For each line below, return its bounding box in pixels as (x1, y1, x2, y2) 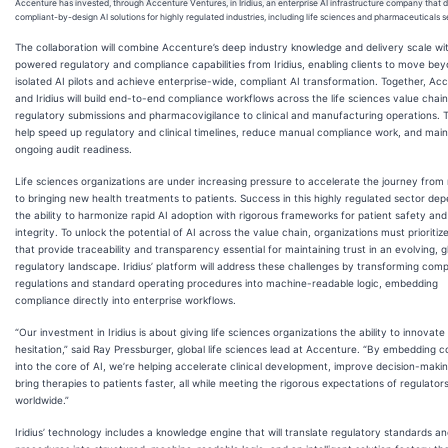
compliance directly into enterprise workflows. (15, 293, 236, 306)
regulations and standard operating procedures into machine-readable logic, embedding (15, 276, 438, 289)
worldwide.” (15, 393, 69, 406)
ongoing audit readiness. (15, 142, 132, 155)
